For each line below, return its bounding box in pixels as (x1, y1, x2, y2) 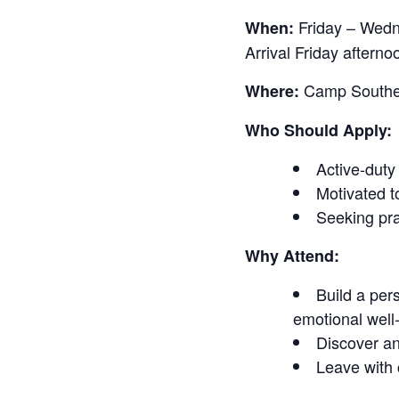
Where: (244, 79, 299, 103)
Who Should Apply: (244, 118, 392, 142)
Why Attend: (244, 244, 339, 268)
